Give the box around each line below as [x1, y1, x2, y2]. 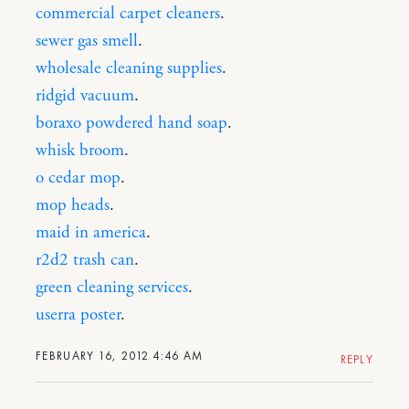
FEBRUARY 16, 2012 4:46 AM [36, 347, 204, 363]
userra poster [36, 303, 121, 326]
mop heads [36, 194, 110, 216]
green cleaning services [36, 276, 188, 299]
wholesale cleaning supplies [36, 57, 222, 79]
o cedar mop [36, 166, 121, 189]
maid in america [36, 221, 146, 244]
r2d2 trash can [36, 248, 134, 271]
